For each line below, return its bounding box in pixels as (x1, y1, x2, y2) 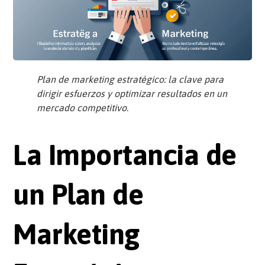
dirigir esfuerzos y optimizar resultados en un (37, 88, 228, 99)
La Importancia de (13, 138, 237, 172)
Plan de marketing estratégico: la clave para (37, 74, 224, 85)
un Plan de (13, 178, 144, 211)
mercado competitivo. (37, 102, 129, 114)
